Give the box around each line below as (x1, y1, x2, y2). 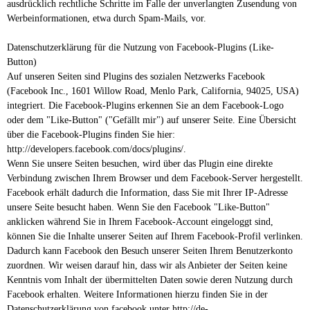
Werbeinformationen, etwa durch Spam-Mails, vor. (7, 13, 206, 24)
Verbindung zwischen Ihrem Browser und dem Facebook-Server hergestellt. (7, 173, 303, 184)
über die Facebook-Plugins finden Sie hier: (7, 129, 175, 140)
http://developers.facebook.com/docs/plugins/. (7, 144, 186, 155)
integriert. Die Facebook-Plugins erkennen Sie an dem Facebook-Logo (7, 100, 284, 111)
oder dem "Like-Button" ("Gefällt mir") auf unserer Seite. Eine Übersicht (7, 115, 296, 126)
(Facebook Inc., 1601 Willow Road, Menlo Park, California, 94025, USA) (7, 86, 299, 97)
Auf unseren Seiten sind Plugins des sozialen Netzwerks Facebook (7, 71, 265, 82)
